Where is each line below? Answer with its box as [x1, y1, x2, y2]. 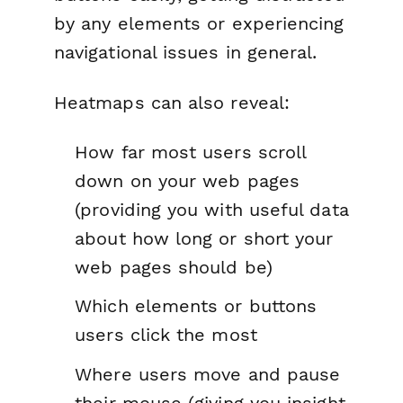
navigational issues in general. [54, 41, 318, 64]
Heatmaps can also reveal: [54, 91, 290, 113]
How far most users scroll [75, 140, 307, 163]
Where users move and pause [75, 363, 341, 385]
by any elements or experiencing [54, 13, 345, 35]
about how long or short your [75, 227, 334, 249]
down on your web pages [75, 169, 300, 192]
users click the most [75, 324, 257, 346]
